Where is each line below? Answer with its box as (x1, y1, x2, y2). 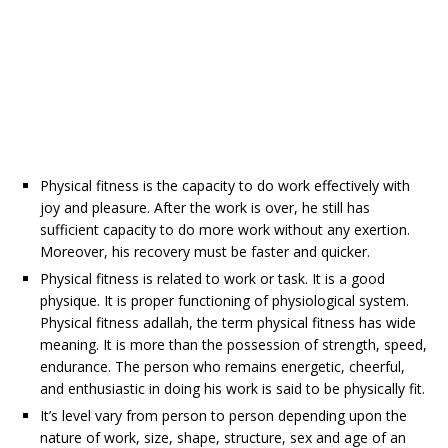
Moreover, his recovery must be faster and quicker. (40, 242, 370, 262)
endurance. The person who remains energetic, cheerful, (40, 357, 405, 377)
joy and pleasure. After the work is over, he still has (40, 198, 370, 218)
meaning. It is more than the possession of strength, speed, (40, 335, 427, 355)
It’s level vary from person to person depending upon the (40, 406, 407, 426)
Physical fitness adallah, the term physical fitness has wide (40, 313, 416, 333)
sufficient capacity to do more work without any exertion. (40, 220, 410, 240)
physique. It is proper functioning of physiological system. (40, 291, 409, 311)
